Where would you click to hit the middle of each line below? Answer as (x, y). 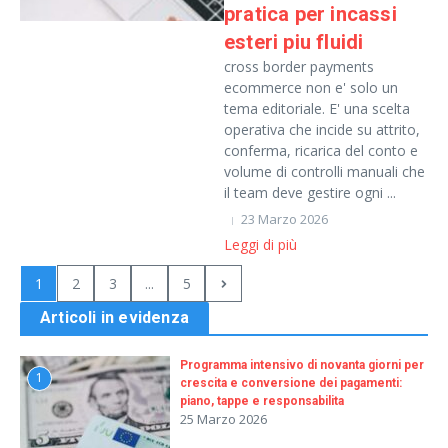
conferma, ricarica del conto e (321, 150)
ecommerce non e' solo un (311, 87)
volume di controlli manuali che (324, 171)
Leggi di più (260, 244)
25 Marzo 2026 (223, 419)
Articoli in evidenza (114, 317)
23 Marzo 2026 (284, 219)
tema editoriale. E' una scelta (317, 108)
